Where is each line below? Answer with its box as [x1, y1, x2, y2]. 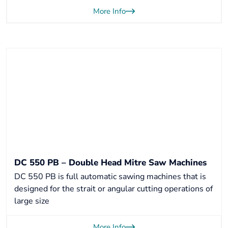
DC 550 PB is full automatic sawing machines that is [14, 171, 206, 182]
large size [14, 195, 49, 207]
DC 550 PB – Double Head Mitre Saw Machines [14, 157, 207, 168]
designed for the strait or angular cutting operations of [14, 183, 213, 194]
